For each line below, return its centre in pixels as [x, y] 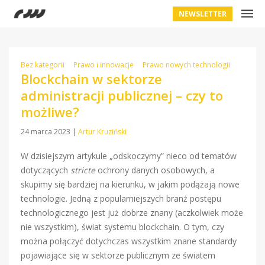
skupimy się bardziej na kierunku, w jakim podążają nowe [130, 184]
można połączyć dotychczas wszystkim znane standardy [129, 241]
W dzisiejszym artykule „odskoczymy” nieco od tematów [129, 156]
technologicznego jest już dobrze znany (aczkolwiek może [132, 213]
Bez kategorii [43, 65]
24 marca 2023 [46, 132]
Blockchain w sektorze [91, 79]
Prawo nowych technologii [186, 65]
